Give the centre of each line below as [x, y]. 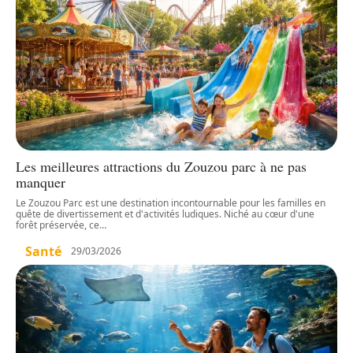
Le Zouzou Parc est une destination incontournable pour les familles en [171, 203]
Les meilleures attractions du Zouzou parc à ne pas [161, 166]
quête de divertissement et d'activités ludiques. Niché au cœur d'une [165, 214]
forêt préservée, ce [58, 225]
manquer [41, 182]
